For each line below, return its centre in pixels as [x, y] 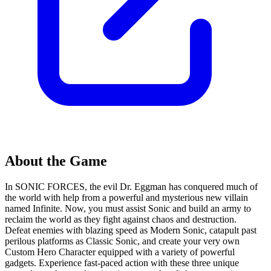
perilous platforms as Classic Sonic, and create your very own [122, 241]
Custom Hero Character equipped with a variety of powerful [120, 252]
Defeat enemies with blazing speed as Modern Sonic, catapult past [131, 230]
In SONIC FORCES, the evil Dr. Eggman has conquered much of [131, 187]
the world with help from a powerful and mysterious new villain [126, 198]
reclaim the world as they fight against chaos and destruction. [121, 220]
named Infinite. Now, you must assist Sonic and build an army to [128, 209]
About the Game [56, 161]
